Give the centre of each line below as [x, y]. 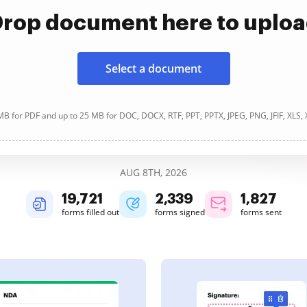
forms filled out [90, 212]
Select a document [153, 69]
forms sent [261, 212]
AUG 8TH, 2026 [153, 172]
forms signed [180, 212]
